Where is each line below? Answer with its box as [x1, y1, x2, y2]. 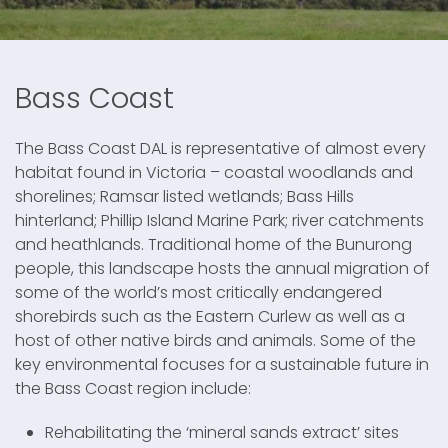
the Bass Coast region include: [15, 376, 251, 400]
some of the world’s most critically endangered [15, 280, 382, 304]
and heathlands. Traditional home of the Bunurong [15, 232, 412, 256]
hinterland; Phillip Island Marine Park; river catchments [15, 208, 424, 232]
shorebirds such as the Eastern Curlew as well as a [15, 304, 405, 328]
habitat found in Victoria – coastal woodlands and [15, 160, 413, 184]
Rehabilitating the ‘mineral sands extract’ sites [45, 420, 399, 444]
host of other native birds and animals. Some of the [15, 328, 416, 352]
